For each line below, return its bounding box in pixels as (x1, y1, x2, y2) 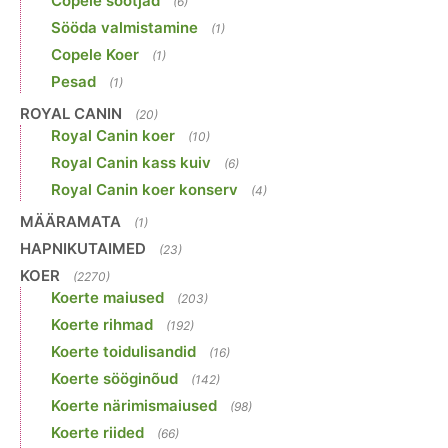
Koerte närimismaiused (51, 396, 217, 416)
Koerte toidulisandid (51, 342, 196, 362)
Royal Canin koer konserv (51, 180, 238, 200)
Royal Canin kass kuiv (51, 153, 211, 173)
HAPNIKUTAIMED (20, 239, 146, 259)
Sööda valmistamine (51, 18, 198, 38)
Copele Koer (51, 45, 139, 65)
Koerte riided (51, 423, 144, 443)
